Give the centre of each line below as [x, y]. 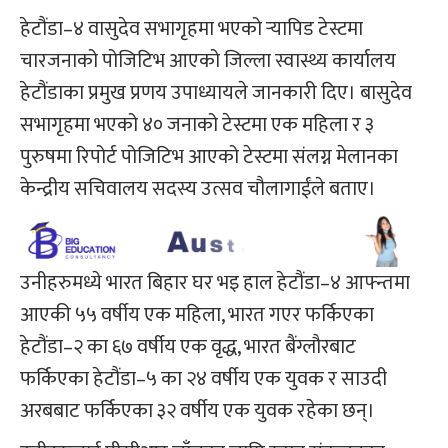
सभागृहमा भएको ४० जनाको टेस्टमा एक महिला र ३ [197, 125]
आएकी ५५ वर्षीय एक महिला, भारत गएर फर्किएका [197, 314]
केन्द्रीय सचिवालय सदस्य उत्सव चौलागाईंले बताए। [198, 189]
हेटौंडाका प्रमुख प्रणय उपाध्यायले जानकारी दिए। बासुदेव [216, 93]
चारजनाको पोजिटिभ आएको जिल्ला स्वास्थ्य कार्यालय [208, 61]
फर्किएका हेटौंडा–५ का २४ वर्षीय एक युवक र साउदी [203, 378]
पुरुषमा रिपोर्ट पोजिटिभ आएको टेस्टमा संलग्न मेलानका [209, 157]
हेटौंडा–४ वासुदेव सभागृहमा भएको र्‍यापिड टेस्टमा [191, 29]
